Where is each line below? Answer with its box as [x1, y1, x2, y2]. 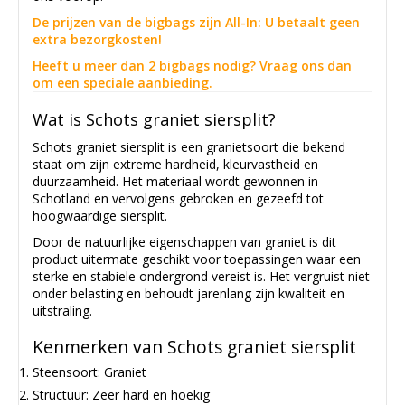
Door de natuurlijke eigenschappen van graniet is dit [33, 232, 336, 250]
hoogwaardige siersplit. [33, 206, 167, 224]
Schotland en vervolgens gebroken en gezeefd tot [33, 189, 324, 207]
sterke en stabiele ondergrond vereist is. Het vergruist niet [33, 267, 370, 285]
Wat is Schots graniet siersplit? [33, 108, 276, 130]
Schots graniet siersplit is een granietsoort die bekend [33, 137, 345, 155]
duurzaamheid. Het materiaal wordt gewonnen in [33, 172, 318, 190]
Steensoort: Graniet [33, 363, 146, 381]
